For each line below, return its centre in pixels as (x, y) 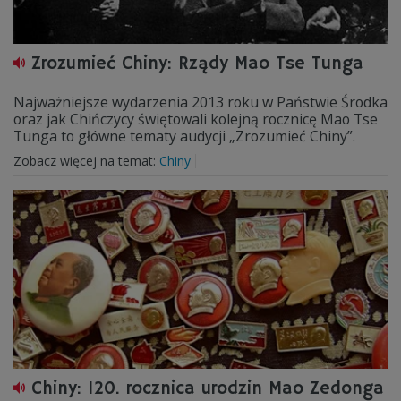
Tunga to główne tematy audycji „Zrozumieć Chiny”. (184, 136)
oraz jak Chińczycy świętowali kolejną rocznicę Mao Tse (196, 119)
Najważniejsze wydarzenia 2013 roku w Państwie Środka (200, 102)
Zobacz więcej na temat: (86, 161)
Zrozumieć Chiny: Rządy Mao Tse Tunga (197, 64)
